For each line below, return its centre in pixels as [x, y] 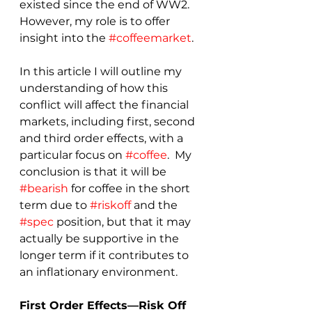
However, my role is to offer [96, 21]
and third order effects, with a [103, 138]
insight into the [64, 38]
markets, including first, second [109, 121]
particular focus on [72, 155]
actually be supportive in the [101, 238]
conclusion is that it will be [94, 171]
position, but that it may [124, 221]
